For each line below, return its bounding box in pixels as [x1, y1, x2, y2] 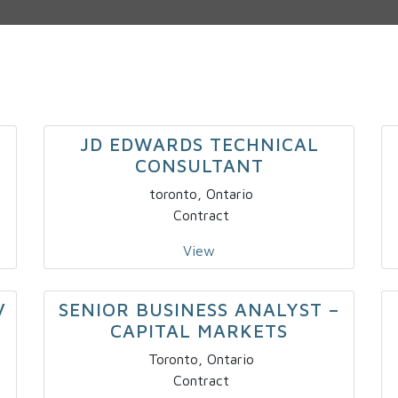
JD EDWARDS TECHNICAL [79, 133, 319, 155]
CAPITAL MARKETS [110, 320, 288, 342]
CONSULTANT [134, 155, 264, 177]
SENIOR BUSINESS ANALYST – [59, 298, 339, 321]
